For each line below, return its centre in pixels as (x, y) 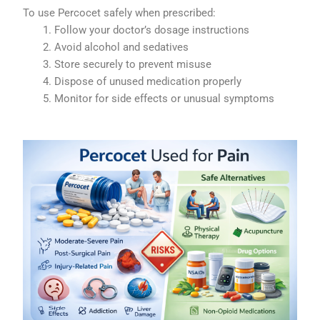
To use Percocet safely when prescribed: (120, 13)
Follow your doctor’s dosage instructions (152, 30)
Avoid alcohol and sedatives (122, 47)
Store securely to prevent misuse (133, 65)
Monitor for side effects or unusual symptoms (165, 99)
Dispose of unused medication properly (148, 82)
